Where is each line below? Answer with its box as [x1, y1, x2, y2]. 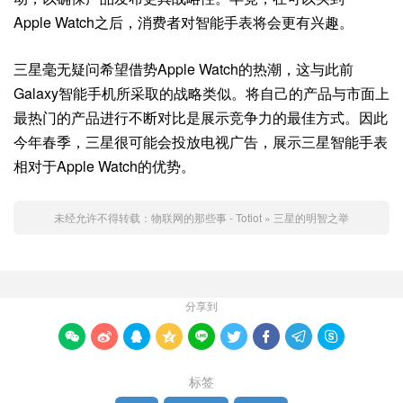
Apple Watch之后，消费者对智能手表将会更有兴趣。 [13, 12, 354, 32]
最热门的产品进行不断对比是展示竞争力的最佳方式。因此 [13, 107, 388, 128]
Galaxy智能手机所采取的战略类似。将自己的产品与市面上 [13, 83, 390, 103]
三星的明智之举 [273, 210, 349, 225]
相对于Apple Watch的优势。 [13, 156, 195, 176]
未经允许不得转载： [54, 210, 151, 225]
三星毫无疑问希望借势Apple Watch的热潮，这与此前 [13, 58, 354, 79]
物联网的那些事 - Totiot [151, 210, 262, 225]
